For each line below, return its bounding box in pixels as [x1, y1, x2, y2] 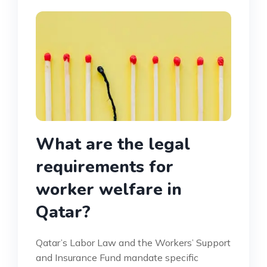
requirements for [36, 156, 173, 179]
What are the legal [36, 133, 190, 156]
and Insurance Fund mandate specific [36, 252, 198, 264]
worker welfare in [36, 178, 182, 201]
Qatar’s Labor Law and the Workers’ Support [36, 237, 231, 249]
